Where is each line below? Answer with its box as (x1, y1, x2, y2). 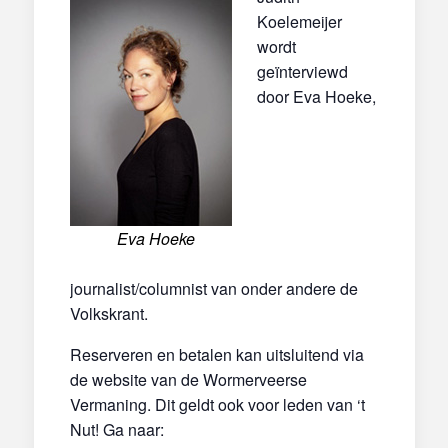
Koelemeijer (256, 9, 342, 33)
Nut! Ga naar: (69, 417, 164, 441)
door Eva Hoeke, (256, 84, 376, 108)
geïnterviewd (256, 59, 348, 83)
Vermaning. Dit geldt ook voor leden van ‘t (69, 392, 365, 416)
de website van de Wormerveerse (69, 367, 307, 391)
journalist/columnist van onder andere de (69, 276, 358, 300)
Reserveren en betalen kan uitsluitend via (69, 342, 364, 366)
